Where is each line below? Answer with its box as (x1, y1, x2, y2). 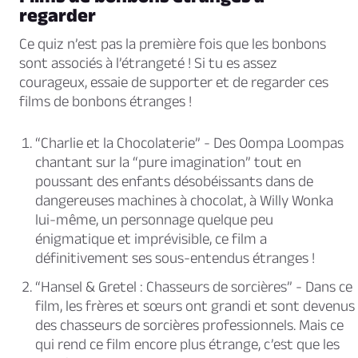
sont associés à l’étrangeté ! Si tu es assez (19, 54, 277, 72)
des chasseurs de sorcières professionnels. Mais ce (35, 316, 344, 334)
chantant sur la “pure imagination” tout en (35, 153, 301, 171)
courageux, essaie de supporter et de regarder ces (19, 74, 328, 91)
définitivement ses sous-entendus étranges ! (35, 249, 315, 267)
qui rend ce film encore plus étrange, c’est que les (35, 336, 340, 353)
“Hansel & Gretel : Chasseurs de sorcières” (35, 278, 292, 296)
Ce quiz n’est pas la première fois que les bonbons (19, 35, 326, 53)
